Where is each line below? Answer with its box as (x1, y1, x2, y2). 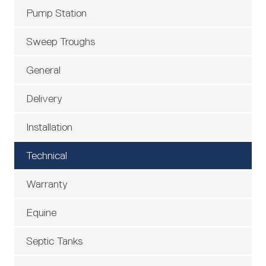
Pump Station (26, 7, 87, 19)
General (26, 64, 61, 76)
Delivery (26, 93, 62, 104)
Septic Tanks (26, 235, 83, 247)
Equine (26, 207, 56, 218)
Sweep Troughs (26, 36, 95, 47)
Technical (26, 150, 67, 161)
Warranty (26, 178, 68, 190)
